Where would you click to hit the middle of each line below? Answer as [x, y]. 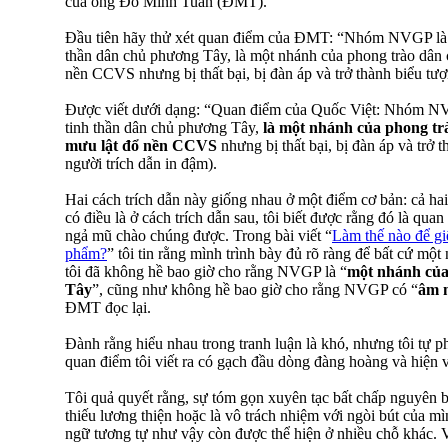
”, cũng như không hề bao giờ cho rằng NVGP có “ [255, 289]
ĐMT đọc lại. [108, 307]
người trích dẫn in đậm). [141, 163]
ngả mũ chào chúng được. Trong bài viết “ [198, 235]
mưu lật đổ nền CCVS [141, 145]
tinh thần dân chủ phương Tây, [164, 127]
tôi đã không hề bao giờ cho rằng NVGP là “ [206, 271]
